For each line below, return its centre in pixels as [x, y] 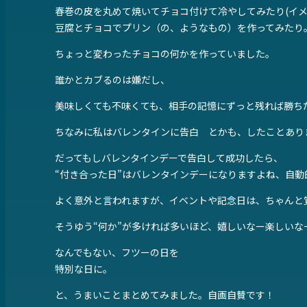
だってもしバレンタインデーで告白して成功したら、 [169, 158]
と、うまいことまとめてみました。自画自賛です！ [165, 295]
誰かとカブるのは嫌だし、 [112, 80]
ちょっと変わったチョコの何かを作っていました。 [165, 54]
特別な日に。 [84, 269]
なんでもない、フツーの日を [117, 253]
